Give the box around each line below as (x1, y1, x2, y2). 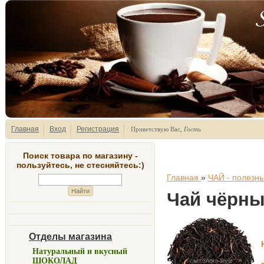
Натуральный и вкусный (32, 247, 127, 256)
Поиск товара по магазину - (22, 151, 138, 160)
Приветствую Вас (131, 126, 180, 133)
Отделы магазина (29, 232, 112, 242)
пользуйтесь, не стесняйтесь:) (16, 160, 144, 170)
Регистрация (77, 125, 119, 133)
